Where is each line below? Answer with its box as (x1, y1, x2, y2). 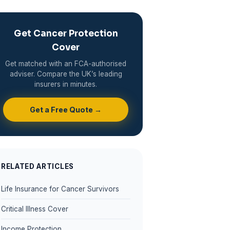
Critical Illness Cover (1, 204, 68, 213)
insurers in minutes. (34, 80, 97, 89)
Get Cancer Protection (13, 28, 118, 40)
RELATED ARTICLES (1, 162, 74, 171)
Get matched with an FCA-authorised (5, 60, 126, 68)
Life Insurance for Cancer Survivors (1, 184, 119, 193)
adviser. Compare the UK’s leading (9, 70, 122, 79)
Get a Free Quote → (30, 105, 102, 114)
